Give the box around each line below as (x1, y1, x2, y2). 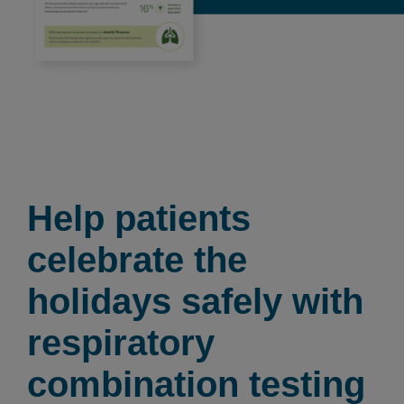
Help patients (27, 197, 251, 238)
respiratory (27, 322, 215, 363)
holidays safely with (27, 280, 363, 321)
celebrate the (27, 239, 247, 280)
